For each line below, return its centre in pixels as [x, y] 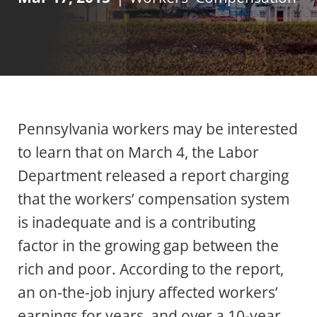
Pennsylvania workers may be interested [158, 129]
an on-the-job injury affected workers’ [148, 293]
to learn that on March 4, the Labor [138, 152]
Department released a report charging [153, 176]
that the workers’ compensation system [154, 199]
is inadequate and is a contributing [137, 223]
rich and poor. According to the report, [151, 269]
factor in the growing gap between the [148, 246]
